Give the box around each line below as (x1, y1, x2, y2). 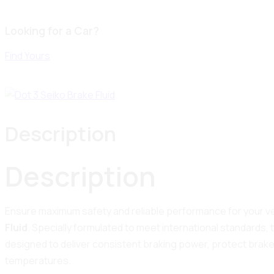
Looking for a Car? (5, 23, 99, 39)
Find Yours (5, 49, 50, 63)
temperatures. (5, 253, 71, 267)
